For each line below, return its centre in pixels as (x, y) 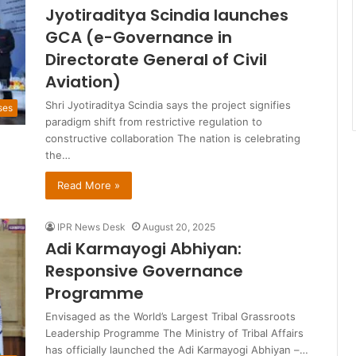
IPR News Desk (91, 227)
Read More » (89, 186)
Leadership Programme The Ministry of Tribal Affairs (174, 333)
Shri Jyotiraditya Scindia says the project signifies (168, 105)
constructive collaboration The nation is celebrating (173, 139)
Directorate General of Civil (156, 60)
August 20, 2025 (179, 227)
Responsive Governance (144, 271)
